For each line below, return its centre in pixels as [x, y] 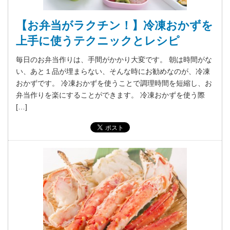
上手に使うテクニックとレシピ [98, 41]
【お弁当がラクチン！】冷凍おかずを [114, 25]
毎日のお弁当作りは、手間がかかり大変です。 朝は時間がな [114, 59]
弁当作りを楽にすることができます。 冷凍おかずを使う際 [110, 95]
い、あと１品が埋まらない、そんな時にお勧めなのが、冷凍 [113, 71]
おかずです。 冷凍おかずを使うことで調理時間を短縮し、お [114, 83]
